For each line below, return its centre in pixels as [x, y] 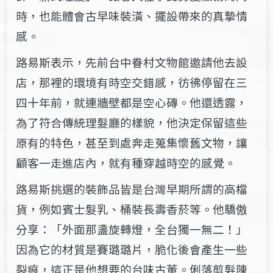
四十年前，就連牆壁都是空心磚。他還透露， [132, 102]
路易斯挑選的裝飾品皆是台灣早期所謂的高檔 [132, 189]
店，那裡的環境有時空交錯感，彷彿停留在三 [132, 82]
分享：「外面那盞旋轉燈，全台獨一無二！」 [132, 229]
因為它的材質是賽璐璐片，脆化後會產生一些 [132, 249]
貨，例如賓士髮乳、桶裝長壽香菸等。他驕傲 [132, 209]
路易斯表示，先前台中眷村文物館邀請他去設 [132, 62]
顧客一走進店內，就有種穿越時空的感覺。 [126, 163]
